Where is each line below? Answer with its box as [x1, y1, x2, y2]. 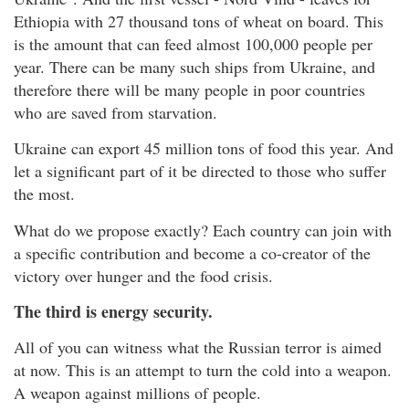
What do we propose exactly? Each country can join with [14, 218, 392, 241]
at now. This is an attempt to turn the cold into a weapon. [14, 359, 392, 382]
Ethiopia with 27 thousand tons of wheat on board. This [14, 9, 383, 32]
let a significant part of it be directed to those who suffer [14, 160, 386, 183]
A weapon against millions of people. [14, 382, 261, 404]
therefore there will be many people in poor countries [14, 78, 365, 100]
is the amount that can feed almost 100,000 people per [14, 32, 372, 55]
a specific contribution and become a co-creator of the [14, 241, 371, 264]
